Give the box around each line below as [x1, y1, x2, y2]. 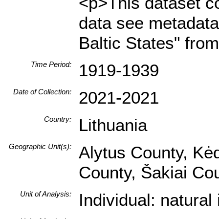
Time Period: [31, 60, 71, 68]
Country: [44, 115, 71, 123]
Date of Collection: [13, 88, 71, 96]
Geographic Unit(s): [9, 142, 71, 151]
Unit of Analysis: [20, 190, 71, 198]
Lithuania [79, 115, 147, 135]
